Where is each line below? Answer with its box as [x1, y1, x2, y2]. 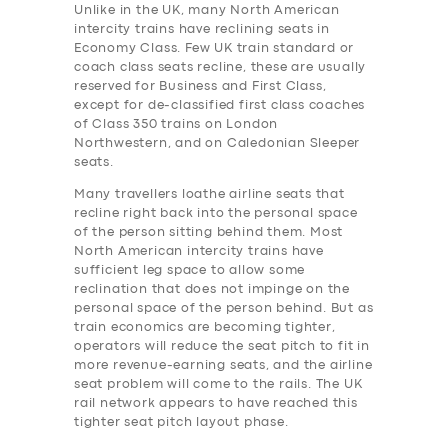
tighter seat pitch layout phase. [74, 417, 289, 429]
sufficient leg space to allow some [74, 265, 306, 277]
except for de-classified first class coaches [74, 100, 366, 112]
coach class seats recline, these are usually [74, 62, 367, 74]
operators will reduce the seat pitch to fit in [74, 341, 370, 353]
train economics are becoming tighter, [74, 322, 336, 334]
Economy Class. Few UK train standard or [74, 43, 355, 55]
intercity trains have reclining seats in [74, 24, 331, 36]
